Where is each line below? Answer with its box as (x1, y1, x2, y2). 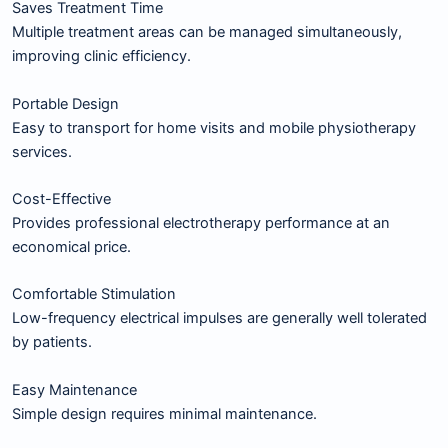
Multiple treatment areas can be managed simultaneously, (12, 23, 402, 42)
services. (12, 142, 72, 161)
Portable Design (12, 94, 119, 113)
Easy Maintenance (12, 380, 137, 399)
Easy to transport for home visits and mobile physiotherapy (12, 118, 416, 137)
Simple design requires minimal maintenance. (12, 404, 317, 423)
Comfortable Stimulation (12, 285, 176, 304)
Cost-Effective (12, 190, 111, 209)
